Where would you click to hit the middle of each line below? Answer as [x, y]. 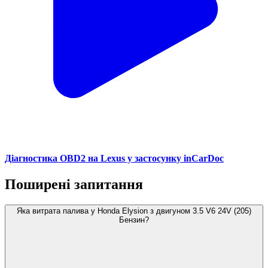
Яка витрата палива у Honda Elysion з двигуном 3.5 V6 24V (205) [134, 211]
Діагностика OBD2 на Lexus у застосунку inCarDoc [114, 159]
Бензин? [134, 220]
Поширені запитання [74, 185]
